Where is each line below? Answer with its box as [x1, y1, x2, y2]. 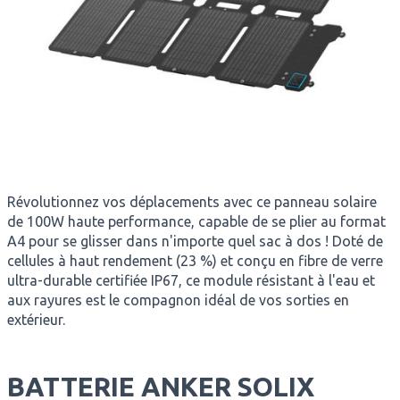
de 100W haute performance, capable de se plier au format [6, 213, 386, 229]
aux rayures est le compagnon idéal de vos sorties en [6, 292, 349, 308]
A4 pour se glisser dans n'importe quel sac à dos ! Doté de [6, 233, 383, 249]
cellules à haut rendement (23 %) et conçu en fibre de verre [6, 253, 383, 269]
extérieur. [6, 312, 65, 328]
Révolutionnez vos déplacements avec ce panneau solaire [6, 194, 377, 210]
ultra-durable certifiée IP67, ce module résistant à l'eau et [6, 272, 375, 288]
